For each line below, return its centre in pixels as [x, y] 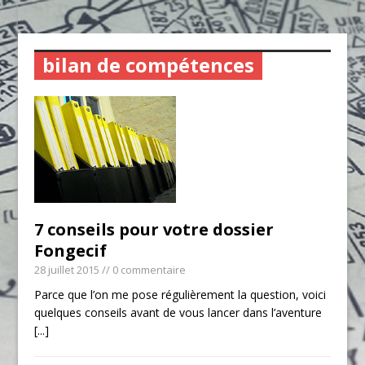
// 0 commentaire [143, 269]
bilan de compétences [149, 65]
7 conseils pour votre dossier [154, 229]
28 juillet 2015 [67, 269]
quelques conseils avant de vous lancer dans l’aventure [178, 312]
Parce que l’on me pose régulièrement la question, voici [180, 294]
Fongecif [71, 250]
